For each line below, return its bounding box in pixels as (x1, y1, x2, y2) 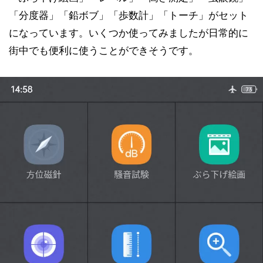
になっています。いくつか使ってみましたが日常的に (9, 27, 248, 39)
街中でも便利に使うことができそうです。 (9, 45, 198, 56)
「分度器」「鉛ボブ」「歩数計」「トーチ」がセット (9, 9, 248, 21)
